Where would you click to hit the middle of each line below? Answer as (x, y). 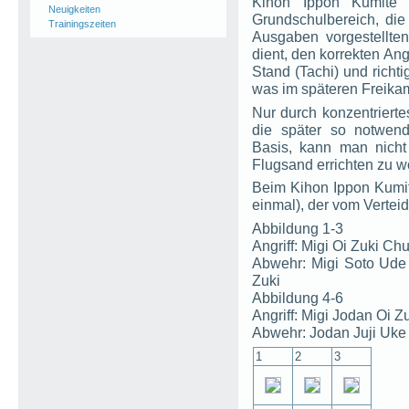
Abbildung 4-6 (298, 297)
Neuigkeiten (74, 9)
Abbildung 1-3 (298, 228)
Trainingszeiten (82, 24)
